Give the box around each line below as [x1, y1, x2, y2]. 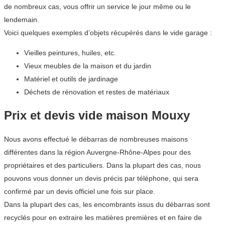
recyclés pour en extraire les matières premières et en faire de [4, 213, 202, 221]
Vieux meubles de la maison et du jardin [24, 62, 151, 70]
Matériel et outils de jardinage [24, 75, 118, 83]
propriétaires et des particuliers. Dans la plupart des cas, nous [4, 161, 201, 169]
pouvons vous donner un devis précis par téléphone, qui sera [4, 174, 198, 182]
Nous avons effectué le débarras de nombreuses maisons [4, 135, 188, 143]
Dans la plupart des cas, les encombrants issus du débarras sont [4, 200, 210, 208]
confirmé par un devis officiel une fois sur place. [4, 187, 155, 195]
